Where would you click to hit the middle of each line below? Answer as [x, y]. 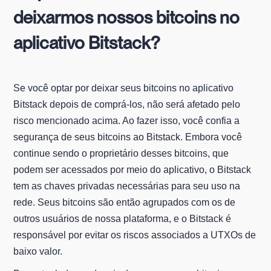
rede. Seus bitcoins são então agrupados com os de [125, 203]
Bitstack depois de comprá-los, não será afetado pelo [127, 105]
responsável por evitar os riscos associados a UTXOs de [135, 235]
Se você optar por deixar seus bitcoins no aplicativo [124, 88]
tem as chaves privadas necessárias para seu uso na [127, 186]
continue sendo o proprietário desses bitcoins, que [121, 154]
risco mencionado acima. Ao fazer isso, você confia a [127, 121]
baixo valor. [38, 252]
